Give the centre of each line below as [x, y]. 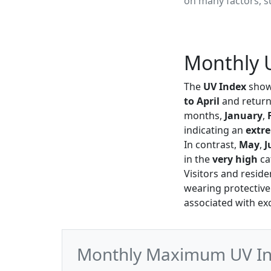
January [243, 116]
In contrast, [211, 145]
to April [202, 101]
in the [198, 159]
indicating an [215, 130]
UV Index [225, 87]
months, [204, 116]
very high [235, 159]
